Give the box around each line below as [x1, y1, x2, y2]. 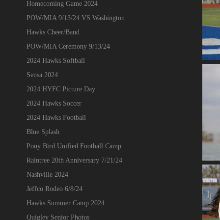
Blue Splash [26, 128, 59, 136]
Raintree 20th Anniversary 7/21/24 [26, 156, 122, 164]
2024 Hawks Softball [26, 56, 85, 64]
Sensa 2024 [26, 71, 58, 79]
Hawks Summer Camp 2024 [26, 199, 105, 207]
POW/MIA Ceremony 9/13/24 [26, 42, 110, 50]
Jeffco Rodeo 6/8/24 [26, 185, 82, 192]
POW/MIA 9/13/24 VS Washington [26, 14, 125, 22]
